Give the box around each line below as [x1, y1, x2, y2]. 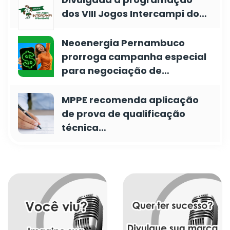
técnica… [62, 121, 106, 134]
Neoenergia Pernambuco [62, 36, 185, 49]
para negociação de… [62, 64, 169, 77]
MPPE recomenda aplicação [62, 93, 199, 106]
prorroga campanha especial [62, 50, 206, 63]
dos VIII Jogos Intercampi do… [62, 7, 207, 20]
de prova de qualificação [62, 107, 185, 120]
